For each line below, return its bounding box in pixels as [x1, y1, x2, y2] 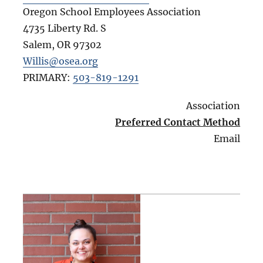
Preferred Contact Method [115, 116, 241, 128]
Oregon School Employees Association [22, 5, 201, 18]
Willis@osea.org [22, 55, 98, 67]
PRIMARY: [22, 71, 73, 83]
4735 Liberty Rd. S [22, 22, 106, 34]
